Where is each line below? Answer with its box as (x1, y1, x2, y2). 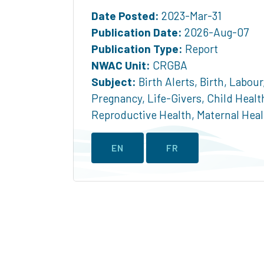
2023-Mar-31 (159, 9, 222, 23)
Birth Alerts (138, 75, 194, 89)
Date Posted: (91, 9, 159, 23)
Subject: (91, 75, 136, 89)
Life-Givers (147, 91, 202, 105)
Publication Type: (91, 42, 183, 56)
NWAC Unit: (91, 58, 150, 72)
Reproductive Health (91, 108, 192, 122)
